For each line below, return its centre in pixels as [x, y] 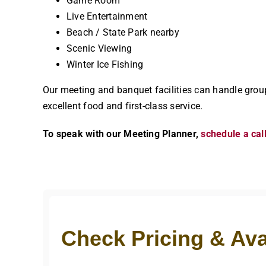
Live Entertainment [107, 17]
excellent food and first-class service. [123, 106]
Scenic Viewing [99, 49]
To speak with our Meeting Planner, [122, 134]
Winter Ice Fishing [105, 65]
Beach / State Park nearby [123, 33]
